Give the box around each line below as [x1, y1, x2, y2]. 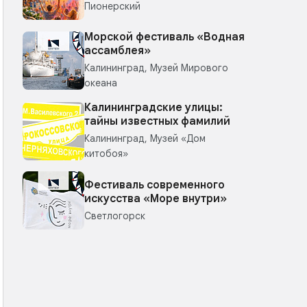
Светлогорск [84, 209, 145, 222]
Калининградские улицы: [84, 101, 223, 114]
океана [84, 77, 117, 89]
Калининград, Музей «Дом [84, 132, 206, 145]
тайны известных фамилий [84, 114, 230, 128]
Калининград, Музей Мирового [84, 62, 228, 74]
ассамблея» [84, 44, 151, 58]
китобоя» [84, 147, 128, 160]
